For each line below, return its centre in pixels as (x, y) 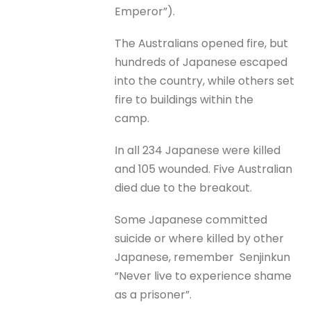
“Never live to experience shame (203, 276)
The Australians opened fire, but (202, 43)
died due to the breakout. (184, 187)
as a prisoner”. (153, 295)
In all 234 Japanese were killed (198, 150)
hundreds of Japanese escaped (201, 62)
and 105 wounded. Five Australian (204, 169)
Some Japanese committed (191, 220)
